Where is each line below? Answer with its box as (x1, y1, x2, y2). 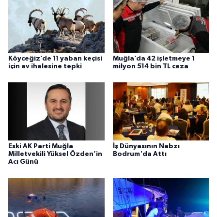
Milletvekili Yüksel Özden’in (8, 150, 102, 157)
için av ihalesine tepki (8, 62, 82, 70)
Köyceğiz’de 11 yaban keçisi (8, 55, 102, 62)
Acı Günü (8, 158, 38, 165)
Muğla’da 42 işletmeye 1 (112, 55, 195, 62)
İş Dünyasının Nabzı (112, 142, 180, 150)
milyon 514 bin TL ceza (112, 62, 188, 70)
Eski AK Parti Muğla (8, 142, 73, 150)
